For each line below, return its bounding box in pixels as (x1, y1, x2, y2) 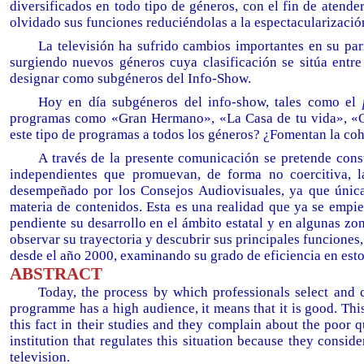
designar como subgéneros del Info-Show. (10, 71, 251, 86)
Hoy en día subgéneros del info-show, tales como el (38, 94, 362, 110)
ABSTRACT (10, 264, 102, 284)
